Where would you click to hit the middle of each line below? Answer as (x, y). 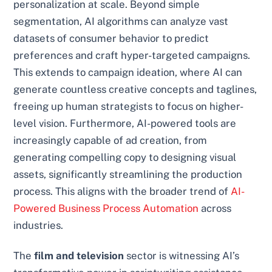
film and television (79, 256)
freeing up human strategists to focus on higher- (129, 107)
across (215, 209)
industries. (39, 226)
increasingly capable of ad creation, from (110, 141)
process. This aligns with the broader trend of (122, 192)
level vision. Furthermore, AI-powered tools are (125, 124)
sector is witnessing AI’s (182, 256)
